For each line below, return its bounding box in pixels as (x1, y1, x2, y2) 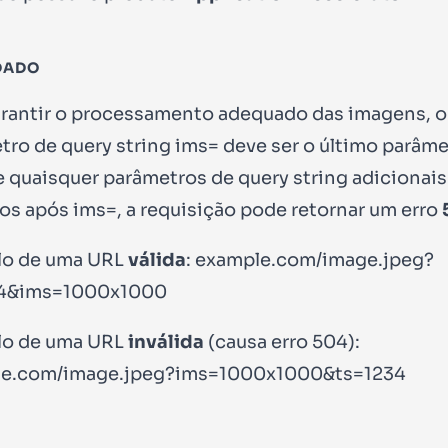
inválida (128, 330, 204, 353)
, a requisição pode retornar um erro (117, 198, 442, 221)
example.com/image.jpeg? (195, 248, 434, 271)
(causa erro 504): (204, 330, 360, 353)
